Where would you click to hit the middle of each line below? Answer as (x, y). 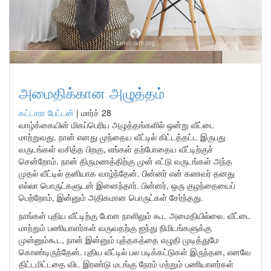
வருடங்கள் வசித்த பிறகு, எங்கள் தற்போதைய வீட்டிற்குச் (116, 149)
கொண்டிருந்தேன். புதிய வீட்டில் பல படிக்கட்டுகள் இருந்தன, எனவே (135, 252)
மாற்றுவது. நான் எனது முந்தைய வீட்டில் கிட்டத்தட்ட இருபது (122, 137)
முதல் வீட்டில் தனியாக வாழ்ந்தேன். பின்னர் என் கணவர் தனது (127, 173)
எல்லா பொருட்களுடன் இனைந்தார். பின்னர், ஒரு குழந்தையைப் (127, 185)
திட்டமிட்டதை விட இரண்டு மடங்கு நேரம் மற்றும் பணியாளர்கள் (126, 264)
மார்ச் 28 (96, 113)
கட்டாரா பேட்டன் (46, 113)
